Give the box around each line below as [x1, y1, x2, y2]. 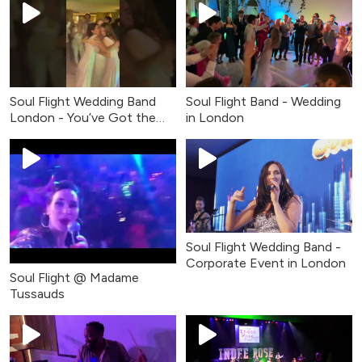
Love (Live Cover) [10, 125, 113, 141]
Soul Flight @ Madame [10, 270, 139, 286]
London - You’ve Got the [10, 109, 156, 125]
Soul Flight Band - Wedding [186, 93, 341, 109]
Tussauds [10, 286, 65, 302]
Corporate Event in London [186, 255, 346, 271]
